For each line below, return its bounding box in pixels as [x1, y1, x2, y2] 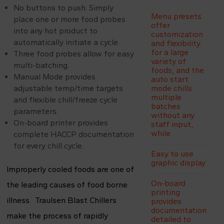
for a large [151, 47, 188, 57]
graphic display [151, 158, 205, 167]
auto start [151, 74, 188, 84]
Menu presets [151, 11, 201, 21]
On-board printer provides [13, 118, 108, 127]
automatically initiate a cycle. [13, 37, 123, 47]
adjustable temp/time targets [13, 83, 123, 93]
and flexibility [151, 38, 200, 48]
